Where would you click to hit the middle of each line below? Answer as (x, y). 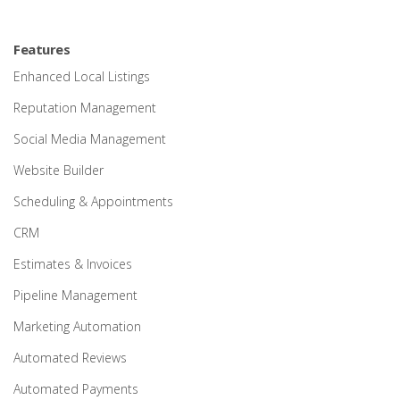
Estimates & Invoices (73, 264)
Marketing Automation (77, 326)
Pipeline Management (75, 295)
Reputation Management (85, 108)
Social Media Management (90, 139)
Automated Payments (76, 389)
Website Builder (58, 170)
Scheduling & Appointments (93, 201)
